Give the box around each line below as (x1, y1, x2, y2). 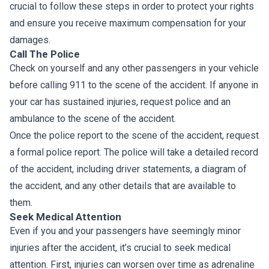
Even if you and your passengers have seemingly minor (10, 225, 241, 237)
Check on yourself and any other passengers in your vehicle (10, 62, 259, 74)
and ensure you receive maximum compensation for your (10, 17, 246, 29)
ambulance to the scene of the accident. (10, 113, 176, 124)
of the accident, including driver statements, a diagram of (10, 163, 247, 175)
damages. (10, 34, 50, 46)
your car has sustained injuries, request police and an (10, 96, 231, 107)
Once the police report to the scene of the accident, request (10, 130, 259, 141)
